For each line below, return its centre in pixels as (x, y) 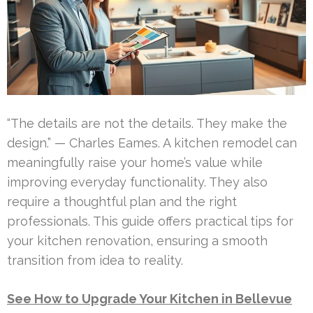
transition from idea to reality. (95, 260)
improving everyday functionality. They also (137, 182)
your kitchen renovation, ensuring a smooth (137, 240)
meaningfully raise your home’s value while (135, 162)
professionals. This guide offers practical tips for (150, 221)
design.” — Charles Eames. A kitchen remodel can (152, 143)
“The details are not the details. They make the (147, 123)
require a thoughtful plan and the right (122, 201)
